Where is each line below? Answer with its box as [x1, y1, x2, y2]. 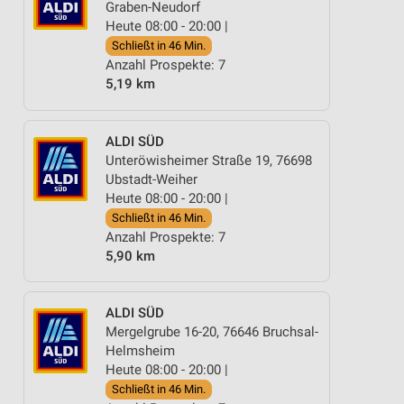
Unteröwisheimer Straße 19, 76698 [106, 151, 312, 169]
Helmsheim [106, 343, 175, 359]
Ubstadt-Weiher [106, 170, 197, 188]
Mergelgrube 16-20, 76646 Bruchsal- [106, 324, 318, 340]
